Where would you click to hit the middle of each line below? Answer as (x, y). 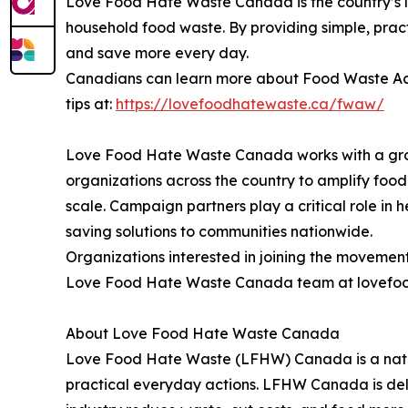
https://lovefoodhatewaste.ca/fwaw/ (250, 104)
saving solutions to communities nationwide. (219, 232)
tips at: (91, 104)
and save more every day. (157, 53)
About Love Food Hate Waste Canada (203, 334)
